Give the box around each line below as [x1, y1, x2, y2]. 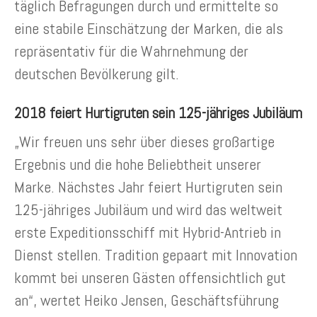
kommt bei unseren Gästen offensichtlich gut [14, 267, 286, 288]
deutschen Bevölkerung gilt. [14, 64, 179, 84]
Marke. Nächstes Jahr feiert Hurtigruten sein [14, 177, 282, 197]
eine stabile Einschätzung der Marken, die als [14, 18, 283, 39]
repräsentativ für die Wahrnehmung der [14, 41, 248, 62]
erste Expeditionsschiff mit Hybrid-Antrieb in [14, 222, 281, 243]
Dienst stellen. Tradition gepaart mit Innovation [14, 245, 297, 265]
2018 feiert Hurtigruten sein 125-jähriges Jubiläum [14, 103, 302, 123]
